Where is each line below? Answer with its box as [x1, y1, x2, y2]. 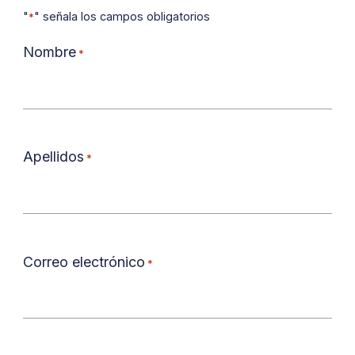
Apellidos [22, 148, 84, 166]
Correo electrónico [22, 253, 145, 270]
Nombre [22, 43, 76, 60]
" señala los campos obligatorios [33, 10, 210, 24]
